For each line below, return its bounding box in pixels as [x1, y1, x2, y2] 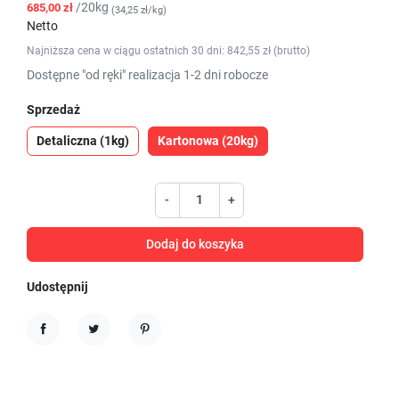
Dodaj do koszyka [146, 237, 244, 252]
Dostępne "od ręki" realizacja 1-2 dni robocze [27, 67, 268, 82]
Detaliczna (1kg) [37, 133, 129, 148]
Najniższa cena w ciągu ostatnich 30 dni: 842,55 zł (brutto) [27, 44, 310, 57]
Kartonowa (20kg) [158, 133, 258, 148]
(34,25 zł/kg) [111, 4, 167, 17]
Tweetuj [86, 337, 134, 354]
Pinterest [137, 337, 191, 354]
